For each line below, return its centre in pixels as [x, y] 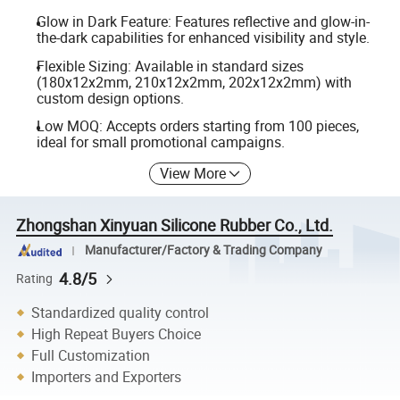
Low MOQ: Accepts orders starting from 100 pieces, [197, 126]
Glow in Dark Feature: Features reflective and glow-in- [203, 21]
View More [193, 173]
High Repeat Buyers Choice [117, 333]
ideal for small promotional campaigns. [160, 142]
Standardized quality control [121, 312]
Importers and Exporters [107, 376]
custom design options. [110, 98]
